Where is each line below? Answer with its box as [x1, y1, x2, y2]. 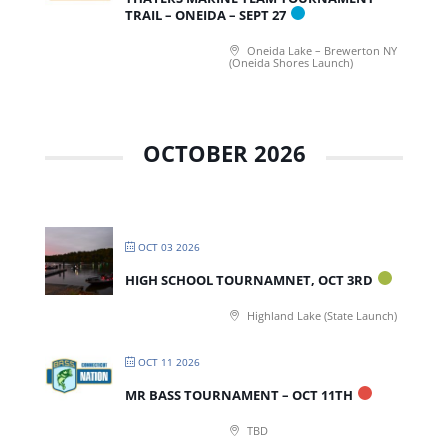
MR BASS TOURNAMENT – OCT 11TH [124, 385, 353, 404]
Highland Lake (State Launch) [243, 307, 397, 323]
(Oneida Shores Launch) [228, 54, 353, 70]
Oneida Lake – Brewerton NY [243, 42, 397, 58]
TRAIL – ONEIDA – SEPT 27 [124, 5, 286, 24]
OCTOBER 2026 [142, 137, 306, 168]
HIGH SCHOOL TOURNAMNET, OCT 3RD [124, 270, 373, 289]
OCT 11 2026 [137, 354, 200, 369]
